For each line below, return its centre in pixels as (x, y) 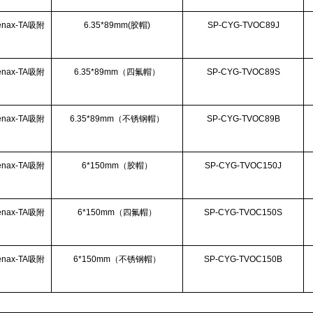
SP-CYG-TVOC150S (243, 212)
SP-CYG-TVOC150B (243, 259)
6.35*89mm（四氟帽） (117, 72)
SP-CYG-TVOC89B (243, 119)
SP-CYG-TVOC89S (243, 72)
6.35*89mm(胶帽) (117, 25)
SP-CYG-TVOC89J (243, 25)
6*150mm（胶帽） (117, 166)
